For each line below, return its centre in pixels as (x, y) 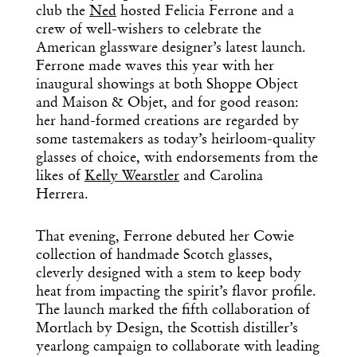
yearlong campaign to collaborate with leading (178, 347)
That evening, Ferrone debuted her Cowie (165, 237)
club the (63, 12)
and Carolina (221, 177)
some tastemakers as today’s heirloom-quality (176, 140)
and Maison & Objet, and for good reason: (167, 103)
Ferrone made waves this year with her (155, 67)
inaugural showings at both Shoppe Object (167, 85)
